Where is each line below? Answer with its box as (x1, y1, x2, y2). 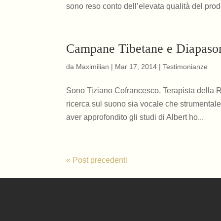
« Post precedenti (66, 156, 128, 164)
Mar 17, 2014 (115, 63, 157, 71)
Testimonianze (163, 63, 208, 71)
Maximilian (76, 63, 110, 71)
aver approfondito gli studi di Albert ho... (66, 113, 204, 121)
